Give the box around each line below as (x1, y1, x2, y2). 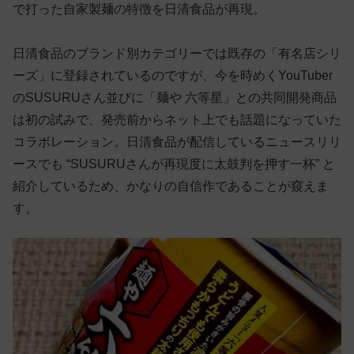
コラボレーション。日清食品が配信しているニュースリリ (13, 135, 341, 149)
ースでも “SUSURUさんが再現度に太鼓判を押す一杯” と (13, 157, 335, 171)
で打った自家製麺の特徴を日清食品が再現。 (13, 2, 265, 17)
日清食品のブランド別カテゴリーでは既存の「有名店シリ (13, 47, 341, 61)
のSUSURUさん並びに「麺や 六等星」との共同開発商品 (13, 91, 337, 105)
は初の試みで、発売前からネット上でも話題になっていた (13, 113, 341, 127)
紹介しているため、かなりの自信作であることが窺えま (13, 179, 329, 194)
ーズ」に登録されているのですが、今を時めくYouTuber (13, 69, 333, 83)
